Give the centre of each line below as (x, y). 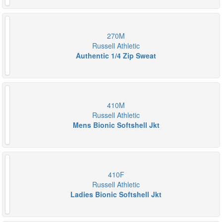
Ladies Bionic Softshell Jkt (116, 194)
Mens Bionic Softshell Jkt (116, 125)
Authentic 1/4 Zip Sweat (116, 55)
